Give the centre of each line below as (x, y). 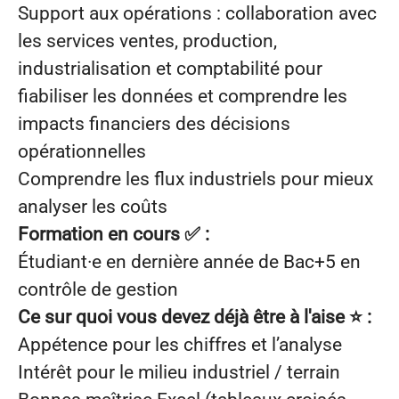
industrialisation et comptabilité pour (170, 69)
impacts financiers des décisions (154, 124)
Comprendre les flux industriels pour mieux (195, 179)
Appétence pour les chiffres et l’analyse (180, 345)
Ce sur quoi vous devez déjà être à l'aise (183, 317)
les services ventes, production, (147, 41)
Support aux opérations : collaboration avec (197, 13)
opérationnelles (82, 151)
